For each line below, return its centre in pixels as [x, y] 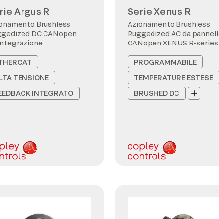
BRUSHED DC [157, 93]
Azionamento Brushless [169, 24]
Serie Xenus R [159, 11]
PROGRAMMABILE [165, 62]
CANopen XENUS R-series [173, 43]
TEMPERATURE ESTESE [174, 77]
